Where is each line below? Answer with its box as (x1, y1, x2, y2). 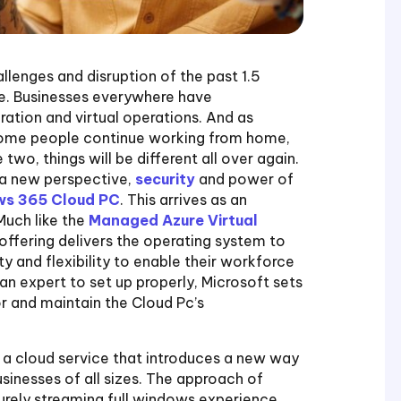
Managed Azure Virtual (89, 210, 259, 229)
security (135, 169, 196, 188)
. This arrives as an (120, 190, 248, 209)
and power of (195, 169, 294, 188)
